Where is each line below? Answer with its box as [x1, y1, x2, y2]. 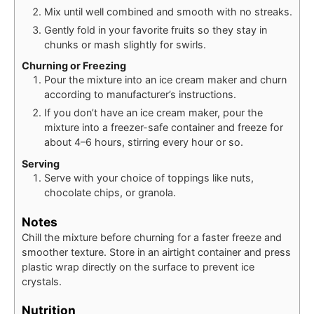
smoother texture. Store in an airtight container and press [22, 245, 291, 258]
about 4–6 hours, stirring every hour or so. [44, 136, 243, 149]
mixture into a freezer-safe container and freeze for [44, 121, 283, 134]
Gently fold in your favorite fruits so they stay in [44, 23, 267, 36]
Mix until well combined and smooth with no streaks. [44, 5, 292, 18]
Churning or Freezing [22, 60, 126, 72]
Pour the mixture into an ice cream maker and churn [44, 74, 287, 86]
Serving [22, 157, 60, 170]
